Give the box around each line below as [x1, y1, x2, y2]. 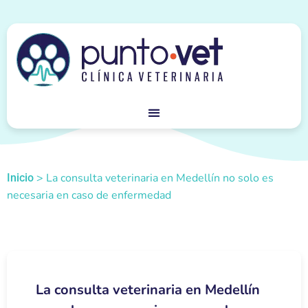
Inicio [7, 171, 34, 184]
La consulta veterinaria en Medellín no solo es [46, 170, 274, 186]
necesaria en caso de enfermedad [7, 188, 171, 203]
